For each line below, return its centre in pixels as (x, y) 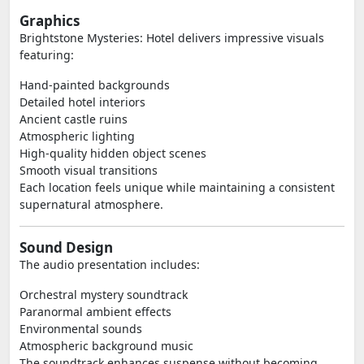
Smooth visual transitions (89, 170)
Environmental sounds (81, 329)
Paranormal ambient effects (95, 312)
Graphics (50, 21)
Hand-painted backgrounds (95, 85)
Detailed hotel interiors (82, 102)
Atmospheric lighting (77, 136)
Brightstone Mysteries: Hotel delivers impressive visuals (172, 38)
